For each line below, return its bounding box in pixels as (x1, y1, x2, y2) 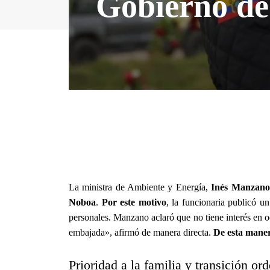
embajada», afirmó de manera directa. (69, 227, 213, 237)
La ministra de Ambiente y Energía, (69, 181, 212, 192)
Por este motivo (101, 196, 166, 207)
